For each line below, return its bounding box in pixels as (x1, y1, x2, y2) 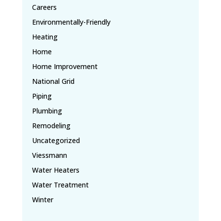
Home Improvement (32, 61, 98, 71)
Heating (32, 32, 58, 41)
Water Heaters (32, 165, 79, 175)
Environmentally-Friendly (32, 17, 110, 27)
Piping (32, 91, 52, 101)
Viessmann (32, 150, 67, 160)
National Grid (32, 76, 74, 86)
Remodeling (32, 120, 71, 130)
